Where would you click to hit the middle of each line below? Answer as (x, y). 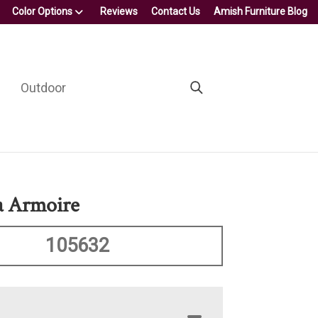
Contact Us (176, 11)
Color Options (42, 11)
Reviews (119, 11)
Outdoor (43, 87)
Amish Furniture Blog (261, 11)
